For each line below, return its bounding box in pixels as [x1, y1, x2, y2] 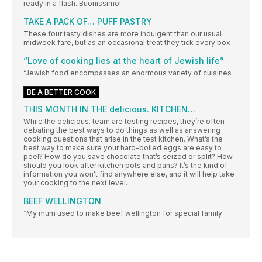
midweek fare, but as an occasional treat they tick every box [23, 37, 230, 47]
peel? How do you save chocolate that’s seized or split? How [23, 151, 233, 161]
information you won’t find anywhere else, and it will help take [23, 169, 235, 178]
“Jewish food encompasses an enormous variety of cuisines [23, 68, 232, 77]
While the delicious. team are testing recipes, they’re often [23, 116, 225, 126]
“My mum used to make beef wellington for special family [23, 208, 222, 218]
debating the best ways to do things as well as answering [23, 125, 220, 135]
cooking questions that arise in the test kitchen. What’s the [23, 134, 223, 143]
